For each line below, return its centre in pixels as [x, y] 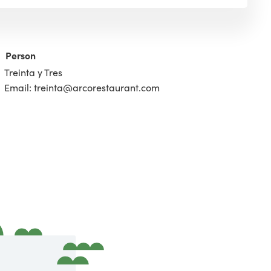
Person [21, 55]
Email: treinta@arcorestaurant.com [82, 87]
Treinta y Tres [33, 72]
